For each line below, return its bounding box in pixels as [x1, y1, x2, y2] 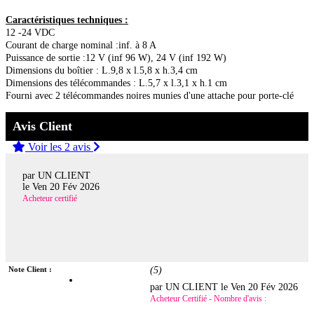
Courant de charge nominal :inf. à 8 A [6, 39, 156, 50]
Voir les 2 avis [25, 140, 93, 153]
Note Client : [8, 265, 53, 274]
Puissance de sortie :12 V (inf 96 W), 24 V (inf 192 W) [6, 52, 226, 63]
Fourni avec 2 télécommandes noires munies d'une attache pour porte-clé [6, 90, 294, 101]
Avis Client [13, 118, 72, 133]
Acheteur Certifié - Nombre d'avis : [150, 294, 267, 304]
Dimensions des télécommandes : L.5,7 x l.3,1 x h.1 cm [6, 77, 227, 88]
